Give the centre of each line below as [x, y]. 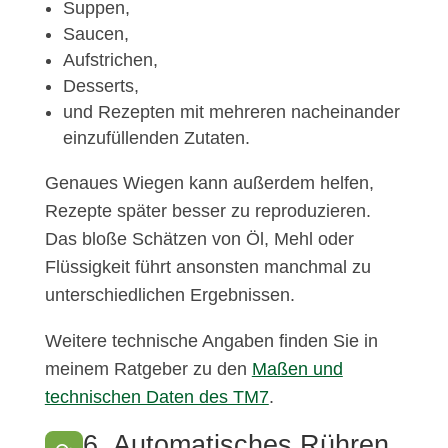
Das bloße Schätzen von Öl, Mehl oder [199, 239]
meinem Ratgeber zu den [148, 369]
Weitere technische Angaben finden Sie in [211, 341]
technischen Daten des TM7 [156, 397]
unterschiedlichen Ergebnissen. [169, 295]
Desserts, [100, 86]
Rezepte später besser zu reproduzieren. [207, 211]
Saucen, [95, 34]
